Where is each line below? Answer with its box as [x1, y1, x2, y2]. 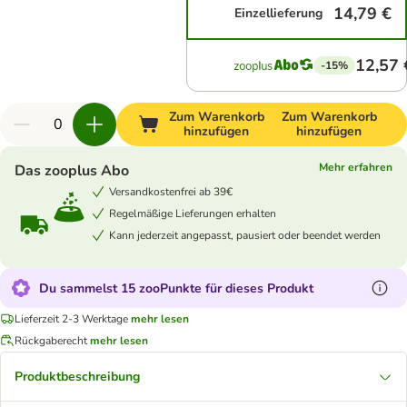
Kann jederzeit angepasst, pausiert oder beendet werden [109, 227, 381, 243]
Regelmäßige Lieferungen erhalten [109, 205, 276, 221]
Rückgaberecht [15, 333, 87, 348]
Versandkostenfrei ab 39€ [109, 184, 233, 199]
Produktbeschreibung [15, 368, 140, 385]
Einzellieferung [234, 5, 323, 22]
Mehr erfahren [319, 160, 392, 174]
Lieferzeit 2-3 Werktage [15, 311, 128, 326]
